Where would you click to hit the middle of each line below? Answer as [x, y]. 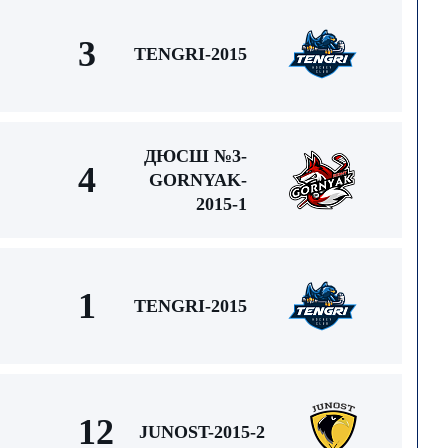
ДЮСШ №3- [195, 156]
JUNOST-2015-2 [202, 432]
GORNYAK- [198, 180]
